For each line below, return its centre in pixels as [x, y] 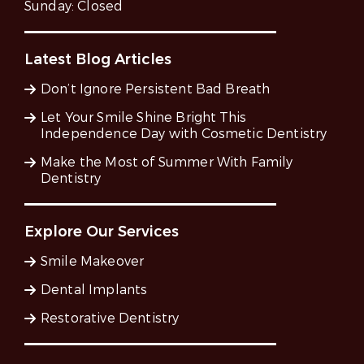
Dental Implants [94, 290]
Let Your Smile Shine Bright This [144, 118]
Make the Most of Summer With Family [167, 162]
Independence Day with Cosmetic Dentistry [184, 134]
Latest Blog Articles [98, 60]
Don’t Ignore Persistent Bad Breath [156, 89]
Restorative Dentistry [110, 318]
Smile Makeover [93, 262]
